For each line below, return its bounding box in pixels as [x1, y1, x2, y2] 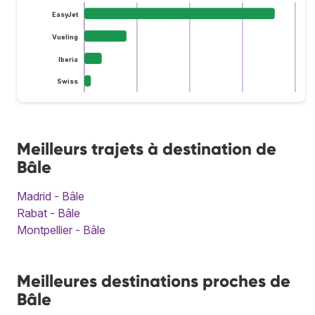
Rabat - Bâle [17, 205, 80, 220]
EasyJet [51, 10, 79, 18]
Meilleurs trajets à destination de [17, 138, 276, 159]
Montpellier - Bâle [17, 222, 105, 237]
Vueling [51, 32, 78, 41]
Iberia [58, 55, 78, 63]
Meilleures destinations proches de [17, 270, 290, 291]
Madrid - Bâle [17, 188, 84, 203]
